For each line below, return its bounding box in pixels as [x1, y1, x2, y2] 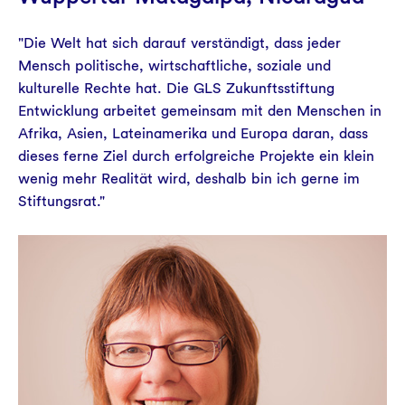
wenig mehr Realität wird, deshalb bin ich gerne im [18, 170, 360, 187]
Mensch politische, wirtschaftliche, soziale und [18, 57, 331, 74]
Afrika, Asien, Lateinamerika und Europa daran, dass [18, 125, 368, 142]
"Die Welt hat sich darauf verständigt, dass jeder [18, 34, 341, 52]
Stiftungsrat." [18, 193, 105, 210]
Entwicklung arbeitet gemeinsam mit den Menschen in [18, 102, 381, 119]
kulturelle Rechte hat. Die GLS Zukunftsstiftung [18, 80, 334, 97]
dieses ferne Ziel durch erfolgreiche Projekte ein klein [18, 147, 374, 165]
